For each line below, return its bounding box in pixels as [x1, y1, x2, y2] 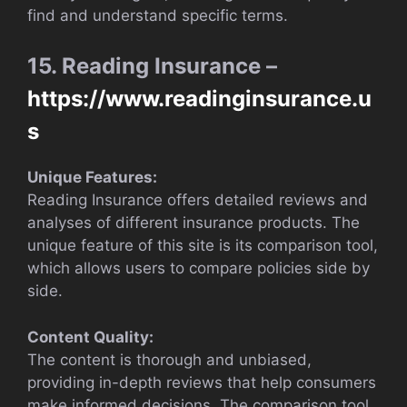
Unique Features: [27, 168, 157, 187]
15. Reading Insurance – [27, 53, 277, 80]
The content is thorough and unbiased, [27, 350, 312, 369]
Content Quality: [27, 327, 154, 346]
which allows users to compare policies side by [27, 259, 370, 278]
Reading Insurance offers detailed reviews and [27, 191, 368, 210]
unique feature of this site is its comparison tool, [27, 236, 378, 255]
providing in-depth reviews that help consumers [27, 372, 376, 392]
